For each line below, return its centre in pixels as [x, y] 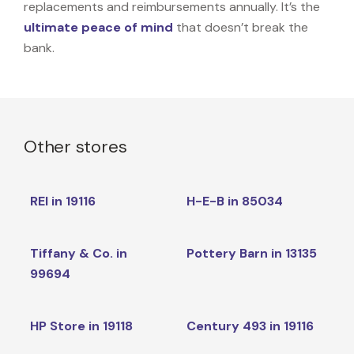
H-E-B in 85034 [234, 201]
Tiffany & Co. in [78, 253]
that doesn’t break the [241, 27]
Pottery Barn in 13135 [251, 253]
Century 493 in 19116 [250, 326]
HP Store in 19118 [81, 326]
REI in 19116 [62, 201]
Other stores [75, 146]
